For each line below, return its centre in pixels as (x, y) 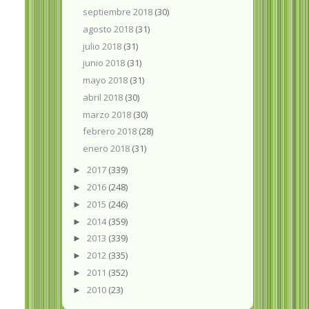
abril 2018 (104, 97)
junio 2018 (105, 63)
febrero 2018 (111, 131)
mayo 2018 (107, 80)
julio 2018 (103, 46)
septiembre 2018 (119, 12)
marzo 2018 (108, 114)
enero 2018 (108, 149)
